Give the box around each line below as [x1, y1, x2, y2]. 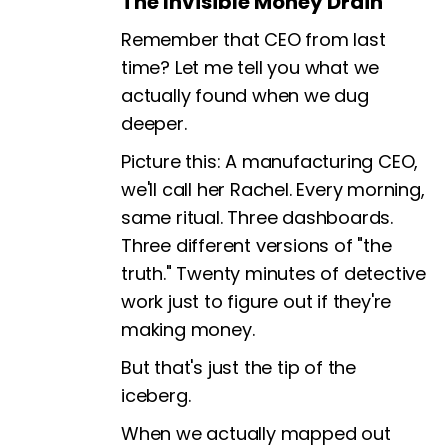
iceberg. [121, 382, 191, 408]
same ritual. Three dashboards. [121, 204, 394, 230]
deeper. [121, 110, 187, 136]
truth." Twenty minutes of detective [121, 260, 426, 286]
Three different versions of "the [121, 232, 392, 258]
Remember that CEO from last [121, 26, 386, 52]
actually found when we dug [121, 82, 369, 108]
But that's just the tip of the [121, 354, 357, 380]
